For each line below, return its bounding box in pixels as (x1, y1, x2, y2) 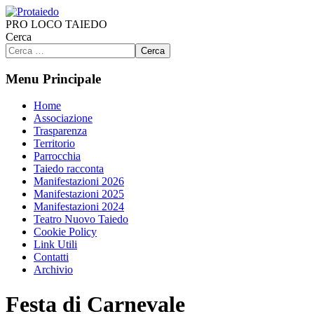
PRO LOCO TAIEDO (6, 18, 107, 30)
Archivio (34, 264, 73, 276)
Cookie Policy (34, 226, 97, 238)
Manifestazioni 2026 (34, 175, 124, 188)
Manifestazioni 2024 (34, 200, 124, 213)
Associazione (34, 112, 93, 125)
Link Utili (34, 238, 77, 251)
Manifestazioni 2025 (34, 188, 124, 200)
